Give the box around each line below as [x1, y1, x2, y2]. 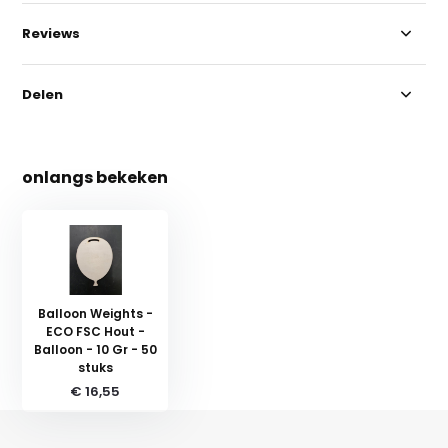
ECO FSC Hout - [45, 322, 145, 340]
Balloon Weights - [37, 304, 153, 322]
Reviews [22, 23, 81, 43]
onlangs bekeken [22, 165, 169, 189]
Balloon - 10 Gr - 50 [33, 340, 157, 358]
